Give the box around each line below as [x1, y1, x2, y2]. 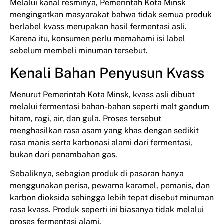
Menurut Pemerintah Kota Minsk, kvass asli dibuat [10, 89, 195, 99]
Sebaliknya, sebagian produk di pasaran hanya [10, 169, 184, 179]
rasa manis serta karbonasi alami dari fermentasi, [10, 137, 192, 147]
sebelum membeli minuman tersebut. [10, 46, 148, 56]
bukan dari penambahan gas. [10, 149, 117, 159]
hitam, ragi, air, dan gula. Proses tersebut [10, 113, 161, 123]
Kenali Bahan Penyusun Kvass [10, 64, 204, 81]
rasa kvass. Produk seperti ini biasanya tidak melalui [10, 205, 204, 215]
